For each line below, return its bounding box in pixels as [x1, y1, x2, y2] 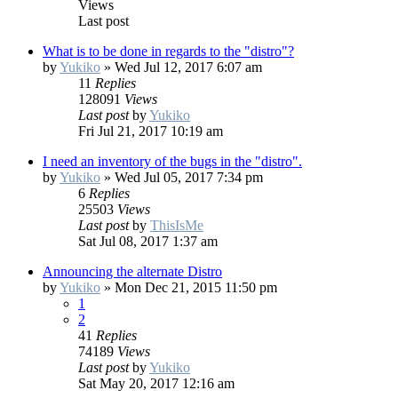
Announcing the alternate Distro [43, 264, 222, 280]
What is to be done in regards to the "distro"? [43, 44, 294, 60]
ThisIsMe [150, 218, 203, 234]
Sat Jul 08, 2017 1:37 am [78, 234, 218, 250]
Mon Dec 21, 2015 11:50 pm [115, 280, 277, 296]
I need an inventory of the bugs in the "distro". [43, 154, 302, 170]
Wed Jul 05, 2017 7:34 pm [115, 170, 263, 186]
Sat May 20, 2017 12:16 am [78, 376, 235, 392]
